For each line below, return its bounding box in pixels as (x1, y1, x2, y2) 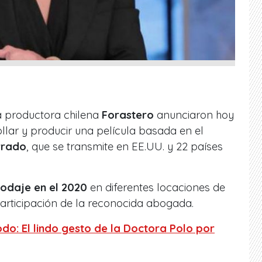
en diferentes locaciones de (87, 180, 225, 194)
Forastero (102, 108, 154, 122)
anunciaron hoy (154, 108, 234, 122)
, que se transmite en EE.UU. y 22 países (26, 139, 223, 153)
